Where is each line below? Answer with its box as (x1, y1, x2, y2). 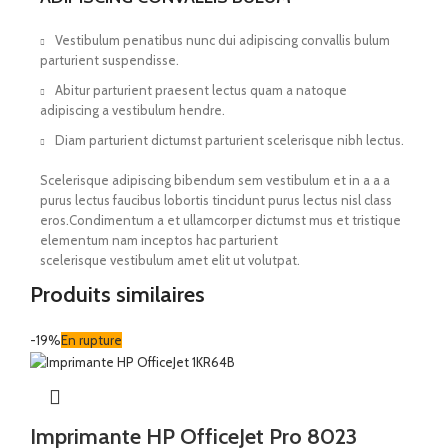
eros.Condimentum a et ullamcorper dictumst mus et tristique (40, 212, 401, 229)
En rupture (61, 332, 122, 349)
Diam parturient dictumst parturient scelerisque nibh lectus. (55, 132, 404, 149)
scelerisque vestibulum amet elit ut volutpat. (40, 252, 300, 269)
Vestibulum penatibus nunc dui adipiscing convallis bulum (55, 32, 390, 49)
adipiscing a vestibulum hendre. (40, 102, 225, 119)
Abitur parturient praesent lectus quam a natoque (55, 82, 347, 99)
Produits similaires (30, 281, 205, 309)
